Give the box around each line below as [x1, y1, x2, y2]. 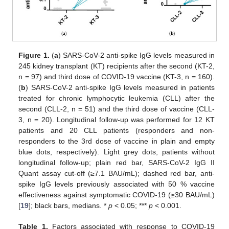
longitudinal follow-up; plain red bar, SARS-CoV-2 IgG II [18, 158, 215, 167]
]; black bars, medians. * [29, 201, 109, 210]
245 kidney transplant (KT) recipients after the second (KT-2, [18, 62, 215, 71]
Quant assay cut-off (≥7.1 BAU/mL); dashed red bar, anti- [18, 169, 215, 178]
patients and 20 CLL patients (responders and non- [18, 126, 215, 135]
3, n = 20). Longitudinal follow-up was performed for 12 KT [18, 116, 215, 124]
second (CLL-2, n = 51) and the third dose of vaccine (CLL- [18, 105, 215, 113]
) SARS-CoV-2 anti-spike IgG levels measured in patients [26, 83, 215, 92]
